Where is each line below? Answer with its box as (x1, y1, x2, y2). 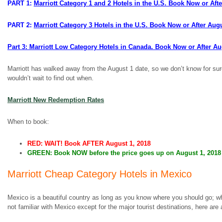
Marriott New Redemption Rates (7, 96, 104, 104)
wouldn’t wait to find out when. (7, 74, 94, 82)
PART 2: (7, 21, 34, 29)
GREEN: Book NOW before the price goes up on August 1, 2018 (27, 149, 221, 157)
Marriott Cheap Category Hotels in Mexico (7, 168, 192, 179)
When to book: (7, 118, 49, 125)
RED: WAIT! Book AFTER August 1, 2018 (27, 140, 151, 147)
